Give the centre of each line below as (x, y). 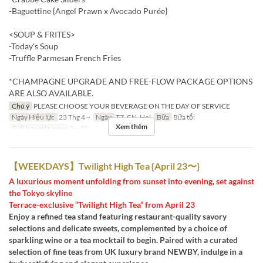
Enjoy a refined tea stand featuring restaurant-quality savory (118, 216)
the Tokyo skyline (41, 193)
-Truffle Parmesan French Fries (65, 58)
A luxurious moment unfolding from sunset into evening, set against (131, 181)
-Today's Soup (33, 46)
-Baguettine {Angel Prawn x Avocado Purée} (88, 11)
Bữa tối (183, 117)
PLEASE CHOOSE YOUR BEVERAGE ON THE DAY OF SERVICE (131, 106)
